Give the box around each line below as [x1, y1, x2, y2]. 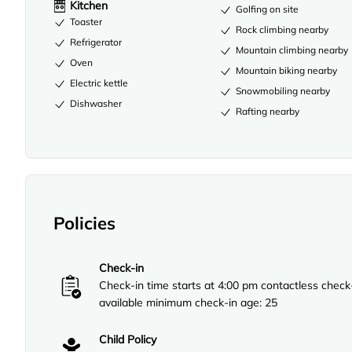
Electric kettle [70, 76, 128, 89]
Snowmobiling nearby [236, 85, 331, 97]
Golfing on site [236, 3, 299, 16]
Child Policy [99, 332, 156, 346]
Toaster [70, 15, 102, 27]
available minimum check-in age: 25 [99, 295, 277, 310]
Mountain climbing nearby [236, 44, 349, 57]
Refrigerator [70, 35, 122, 48]
